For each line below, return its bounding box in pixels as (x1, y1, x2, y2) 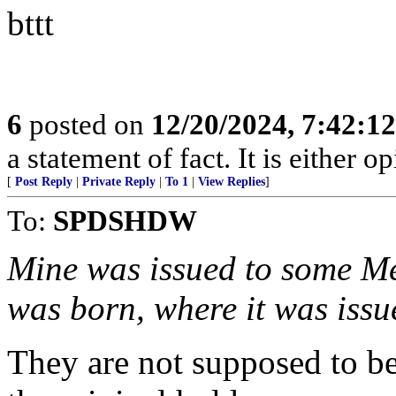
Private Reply (82, 175, 156, 188)
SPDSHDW (53, 204, 197, 237)
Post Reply (15, 175, 72, 188)
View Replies (198, 175, 265, 188)
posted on (22, 108, 151, 141)
